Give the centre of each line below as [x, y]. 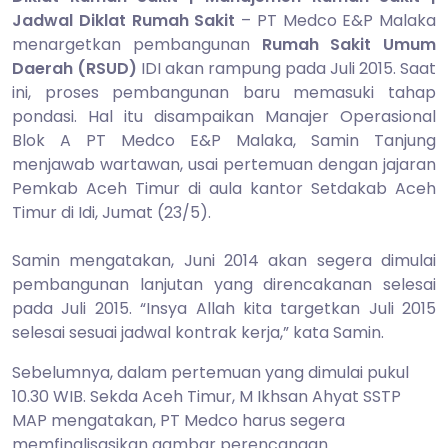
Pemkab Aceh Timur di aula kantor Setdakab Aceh [224, 188]
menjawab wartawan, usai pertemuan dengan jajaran [224, 164]
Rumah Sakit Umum [348, 44]
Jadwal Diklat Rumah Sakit [124, 20]
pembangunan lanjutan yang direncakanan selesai [224, 284]
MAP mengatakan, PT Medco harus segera [178, 420]
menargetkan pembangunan [137, 44]
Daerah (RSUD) [74, 68]
